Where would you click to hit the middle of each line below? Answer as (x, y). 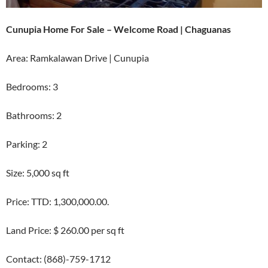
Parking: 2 (27, 144)
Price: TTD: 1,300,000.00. (57, 202)
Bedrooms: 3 (32, 87)
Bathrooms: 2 (34, 115)
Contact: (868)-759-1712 (58, 259)
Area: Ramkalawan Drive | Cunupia (77, 58)
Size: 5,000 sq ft (38, 173)
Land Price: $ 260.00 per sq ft (65, 230)
